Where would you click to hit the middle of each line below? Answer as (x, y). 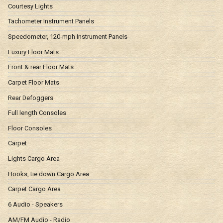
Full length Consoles (37, 113)
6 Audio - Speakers (35, 205)
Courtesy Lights (30, 6)
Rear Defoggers (31, 98)
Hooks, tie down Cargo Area (49, 174)
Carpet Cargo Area (34, 189)
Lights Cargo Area (34, 159)
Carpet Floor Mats (34, 82)
